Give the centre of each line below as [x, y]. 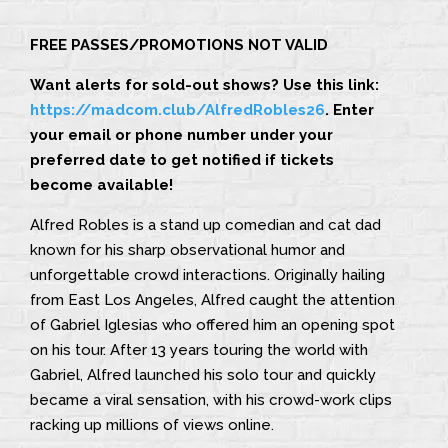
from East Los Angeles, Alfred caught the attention [212, 299]
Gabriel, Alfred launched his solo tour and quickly [203, 374]
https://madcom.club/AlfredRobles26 [177, 109]
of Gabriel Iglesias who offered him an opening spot [212, 324]
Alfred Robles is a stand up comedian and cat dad [205, 224]
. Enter [349, 109]
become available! [101, 184]
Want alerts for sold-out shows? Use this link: [204, 84]
